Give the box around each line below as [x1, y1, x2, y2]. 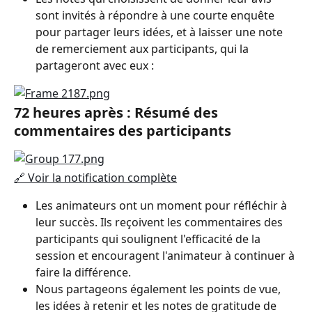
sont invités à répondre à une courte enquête [36, 7, 277, 23]
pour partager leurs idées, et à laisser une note [36, 24, 286, 40]
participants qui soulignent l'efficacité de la [36, 231, 263, 247]
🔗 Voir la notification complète [14, 169, 177, 185]
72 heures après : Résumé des [14, 102, 221, 122]
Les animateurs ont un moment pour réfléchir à [36, 198, 290, 214]
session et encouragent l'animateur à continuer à [36, 248, 297, 264]
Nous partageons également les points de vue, [36, 281, 283, 297]
